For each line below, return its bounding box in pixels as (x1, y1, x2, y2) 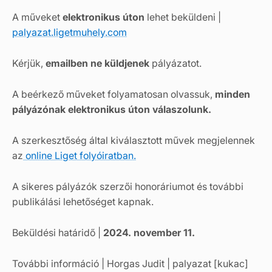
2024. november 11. (103, 226, 195, 239)
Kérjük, (12, 57, 46, 69)
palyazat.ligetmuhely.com (12, 26, 127, 38)
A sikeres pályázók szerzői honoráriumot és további (12, 180, 243, 192)
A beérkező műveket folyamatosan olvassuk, (12, 88, 215, 100)
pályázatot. (149, 57, 202, 69)
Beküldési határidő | (12, 226, 103, 239)
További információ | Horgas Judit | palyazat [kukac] (12, 257, 248, 270)
